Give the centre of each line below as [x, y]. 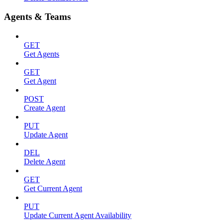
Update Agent [46, 135]
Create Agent [45, 108]
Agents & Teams [37, 17]
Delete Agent [45, 162]
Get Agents [42, 54]
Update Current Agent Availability [78, 215]
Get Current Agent [53, 188]
